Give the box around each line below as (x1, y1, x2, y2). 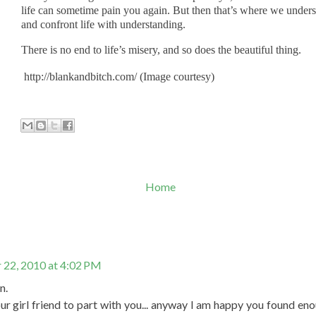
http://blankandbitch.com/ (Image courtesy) (20, 70, 214, 83)
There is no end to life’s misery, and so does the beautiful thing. (20, 43, 304, 56)
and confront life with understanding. (20, 18, 186, 30)
